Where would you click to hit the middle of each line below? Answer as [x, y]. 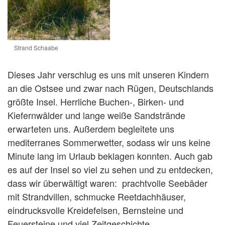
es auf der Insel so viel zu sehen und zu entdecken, [110, 169]
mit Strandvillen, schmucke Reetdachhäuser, [97, 196]
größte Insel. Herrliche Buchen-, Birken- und [96, 101]
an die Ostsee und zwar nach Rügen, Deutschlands [110, 88]
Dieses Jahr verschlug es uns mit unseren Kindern [108, 74]
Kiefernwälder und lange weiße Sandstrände [96, 115]
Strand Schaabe [36, 47]
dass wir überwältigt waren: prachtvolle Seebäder [107, 183]
